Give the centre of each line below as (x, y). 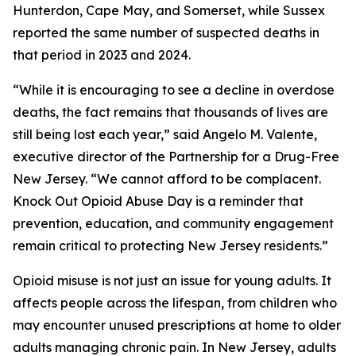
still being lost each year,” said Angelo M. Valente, (165, 134)
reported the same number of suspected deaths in (166, 33)
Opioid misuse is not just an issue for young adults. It (172, 281)
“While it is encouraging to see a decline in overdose (174, 90)
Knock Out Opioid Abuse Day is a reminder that (158, 201)
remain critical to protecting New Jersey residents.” (170, 246)
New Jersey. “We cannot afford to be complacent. (167, 179)
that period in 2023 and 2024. (102, 55)
